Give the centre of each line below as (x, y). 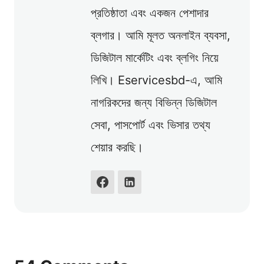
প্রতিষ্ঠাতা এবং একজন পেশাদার (150, 13)
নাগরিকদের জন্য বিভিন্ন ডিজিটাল (154, 102)
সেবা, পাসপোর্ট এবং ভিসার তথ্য (151, 125)
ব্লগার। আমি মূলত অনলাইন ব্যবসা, (161, 35)
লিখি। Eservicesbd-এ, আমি (156, 80)
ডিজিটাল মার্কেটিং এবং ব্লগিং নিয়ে (155, 57)
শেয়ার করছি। (117, 147)
